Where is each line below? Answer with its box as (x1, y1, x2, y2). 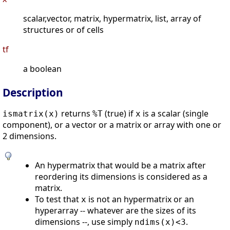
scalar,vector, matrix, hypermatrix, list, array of (23, 13, 201, 25)
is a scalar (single (141, 108, 208, 120)
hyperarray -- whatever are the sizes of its (35, 205, 196, 217)
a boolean (23, 63, 62, 75)
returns (59, 108, 92, 120)
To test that (35, 194, 81, 205)
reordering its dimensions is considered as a (35, 171, 207, 183)
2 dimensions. (3, 130, 56, 142)
